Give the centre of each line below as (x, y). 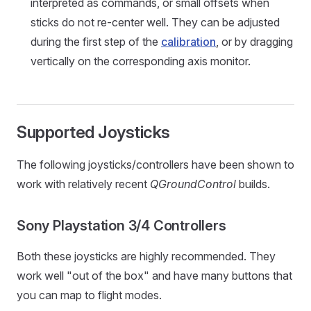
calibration (188, 42)
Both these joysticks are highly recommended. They (146, 257)
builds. (253, 184)
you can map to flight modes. (89, 295)
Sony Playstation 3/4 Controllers (121, 226)
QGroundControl (193, 184)
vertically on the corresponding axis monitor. (141, 61)
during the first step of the (96, 42)
